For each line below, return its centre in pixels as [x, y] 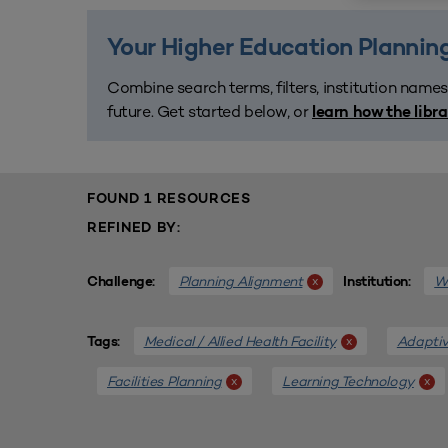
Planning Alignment [240, 281]
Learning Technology [348, 381]
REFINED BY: [134, 228]
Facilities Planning [164, 381]
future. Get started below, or [210, 111]
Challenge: [123, 282]
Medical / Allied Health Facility [239, 341]
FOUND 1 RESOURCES [169, 199]
